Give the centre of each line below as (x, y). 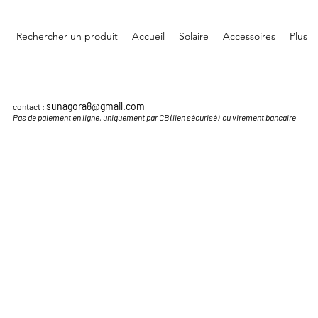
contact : (29, 106)
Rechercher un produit (67, 36)
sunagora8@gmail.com (95, 106)
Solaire (194, 36)
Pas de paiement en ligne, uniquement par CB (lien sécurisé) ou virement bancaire (154, 117)
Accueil (148, 36)
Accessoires (249, 36)
